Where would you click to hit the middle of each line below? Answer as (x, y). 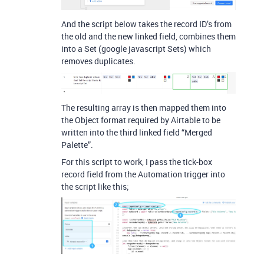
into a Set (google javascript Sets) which (136, 49)
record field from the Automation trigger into (143, 174)
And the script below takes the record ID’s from (146, 24)
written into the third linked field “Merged (137, 132)
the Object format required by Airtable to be (141, 120)
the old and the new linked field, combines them (148, 37)
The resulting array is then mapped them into (144, 107)
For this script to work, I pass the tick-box (137, 161)
